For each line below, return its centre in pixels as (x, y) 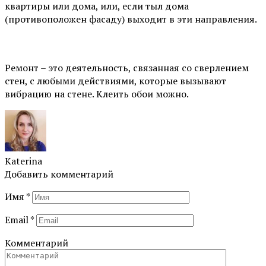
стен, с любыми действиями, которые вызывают (115, 80)
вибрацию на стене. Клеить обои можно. (97, 94)
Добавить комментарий (59, 174)
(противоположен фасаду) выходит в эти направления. (131, 19)
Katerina (23, 161)
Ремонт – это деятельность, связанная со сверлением (127, 67)
